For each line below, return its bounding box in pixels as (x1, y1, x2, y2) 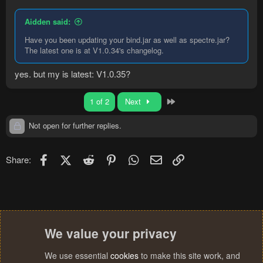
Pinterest (118, 151, 153, 164)
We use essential (45, 249, 110, 261)
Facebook (50, 151, 89, 164)
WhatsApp (140, 151, 181, 164)
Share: (6, 153, 31, 166)
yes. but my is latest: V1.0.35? (15, 68, 130, 80)
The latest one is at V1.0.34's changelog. (25, 44, 164, 56)
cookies (110, 249, 139, 261)
